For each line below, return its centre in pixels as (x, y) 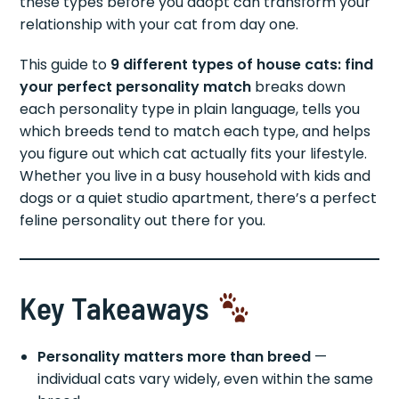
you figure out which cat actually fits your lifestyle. (194, 154)
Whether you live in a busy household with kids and (195, 176)
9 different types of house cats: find (242, 65)
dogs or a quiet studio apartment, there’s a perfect (199, 199)
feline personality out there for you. (143, 221)
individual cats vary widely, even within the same (206, 379)
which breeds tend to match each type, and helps (195, 132)
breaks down (299, 87)
